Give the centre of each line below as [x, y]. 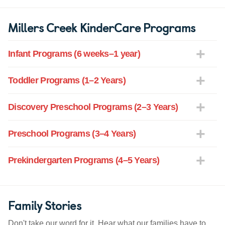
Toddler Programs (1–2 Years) [67, 81]
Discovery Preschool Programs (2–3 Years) [93, 107]
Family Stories [45, 205]
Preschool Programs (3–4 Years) [72, 134]
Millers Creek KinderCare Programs [102, 27]
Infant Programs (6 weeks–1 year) [74, 54]
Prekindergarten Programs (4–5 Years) [84, 160]
